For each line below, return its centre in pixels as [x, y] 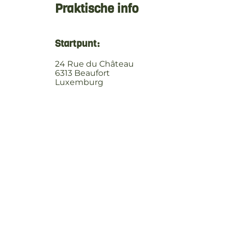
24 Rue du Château [94, 64]
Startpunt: [77, 43]
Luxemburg [79, 82]
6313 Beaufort [82, 73]
